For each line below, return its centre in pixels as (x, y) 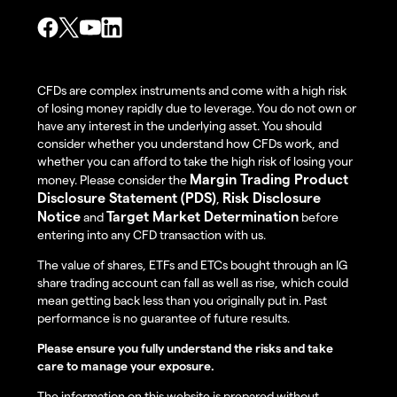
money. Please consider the (113, 180)
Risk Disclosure (272, 198)
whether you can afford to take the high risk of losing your (195, 161)
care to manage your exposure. (126, 366)
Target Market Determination (202, 216)
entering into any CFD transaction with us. (152, 235)
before (319, 217)
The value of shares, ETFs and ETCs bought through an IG (192, 265)
